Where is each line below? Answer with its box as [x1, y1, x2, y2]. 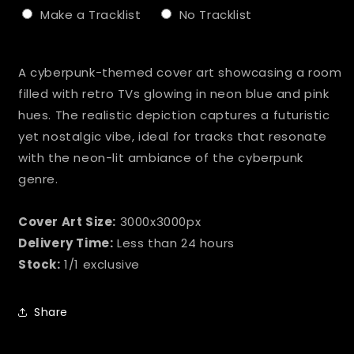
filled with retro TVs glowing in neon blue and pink [18, 85, 330, 102]
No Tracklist [179, 6, 252, 23]
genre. [18, 171, 58, 187]
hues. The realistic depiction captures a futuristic [18, 107, 330, 123]
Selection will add [28, 47, 142, 63]
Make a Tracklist [40, 6, 141, 23]
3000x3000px [116, 213, 201, 230]
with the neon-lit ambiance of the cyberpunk [18, 149, 303, 166]
